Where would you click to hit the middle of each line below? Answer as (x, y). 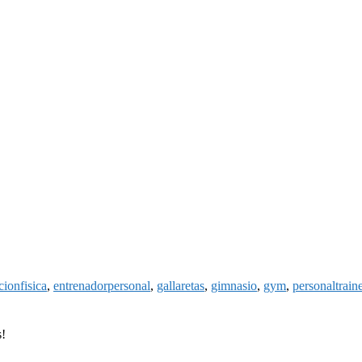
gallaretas (181, 285)
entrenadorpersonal (102, 285)
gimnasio (234, 285)
